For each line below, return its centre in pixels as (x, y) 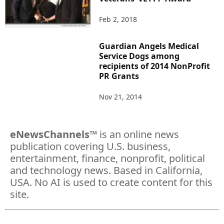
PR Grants (119, 76)
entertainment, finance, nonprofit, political (107, 158)
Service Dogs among (139, 56)
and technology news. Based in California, (106, 170)
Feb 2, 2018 (118, 19)
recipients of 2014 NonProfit (155, 66)
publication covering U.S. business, (90, 146)
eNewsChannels (50, 134)
